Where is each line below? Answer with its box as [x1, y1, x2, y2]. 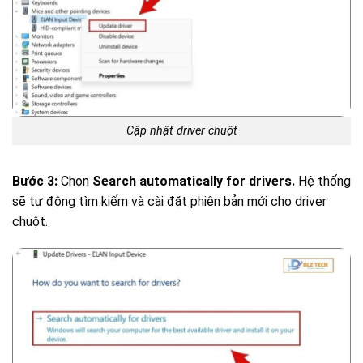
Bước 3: [12, 173, 58, 189]
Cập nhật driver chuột [126, 123, 237, 138]
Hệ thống [295, 173, 351, 189]
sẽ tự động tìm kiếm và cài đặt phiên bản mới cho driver [12, 193, 327, 209]
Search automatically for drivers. [92, 173, 295, 189]
